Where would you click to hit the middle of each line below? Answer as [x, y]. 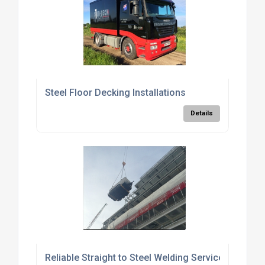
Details [202, 114]
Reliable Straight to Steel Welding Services [137, 258]
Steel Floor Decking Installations [115, 93]
